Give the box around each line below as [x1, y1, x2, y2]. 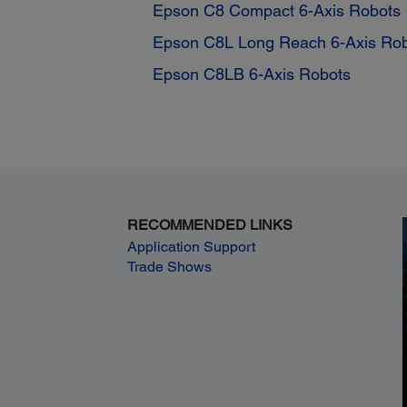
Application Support [127, 237, 256, 255]
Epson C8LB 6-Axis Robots [152, 65, 351, 84]
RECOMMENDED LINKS [127, 215, 293, 233]
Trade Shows [127, 257, 213, 275]
